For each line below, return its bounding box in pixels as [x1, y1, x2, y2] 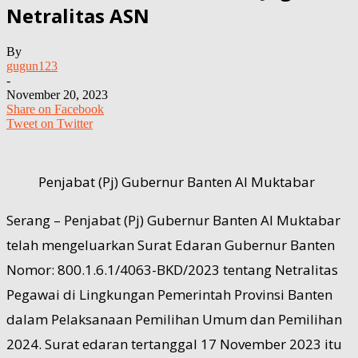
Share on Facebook [6, 101, 104, 116]
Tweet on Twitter [6, 116, 93, 130]
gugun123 [6, 58, 58, 73]
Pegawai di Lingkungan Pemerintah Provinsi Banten [6, 284, 332, 304]
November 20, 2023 [6, 87, 108, 101]
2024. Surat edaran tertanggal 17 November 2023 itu [6, 334, 342, 353]
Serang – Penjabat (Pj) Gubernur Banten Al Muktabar [6, 210, 340, 229]
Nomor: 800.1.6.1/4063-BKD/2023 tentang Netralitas [6, 260, 338, 279]
